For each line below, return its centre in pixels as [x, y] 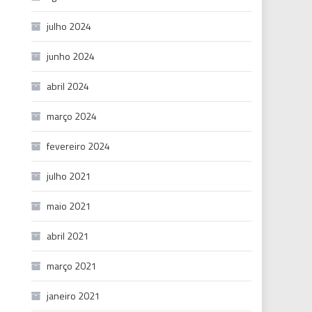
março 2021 [72, 266]
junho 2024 [71, 56]
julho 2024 [69, 26]
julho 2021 [69, 176]
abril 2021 [68, 236]
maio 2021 [69, 206]
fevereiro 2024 [79, 146]
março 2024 [72, 116]
